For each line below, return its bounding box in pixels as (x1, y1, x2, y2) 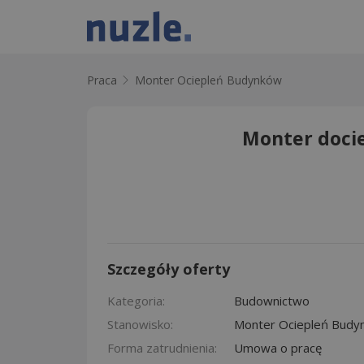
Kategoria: (107, 292, 165, 309)
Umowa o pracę (234, 339, 322, 356)
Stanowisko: (107, 315, 173, 332)
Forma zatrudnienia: (107, 339, 217, 356)
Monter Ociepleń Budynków (135, 72, 282, 88)
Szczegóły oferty (107, 258, 230, 279)
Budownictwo (234, 292, 310, 309)
